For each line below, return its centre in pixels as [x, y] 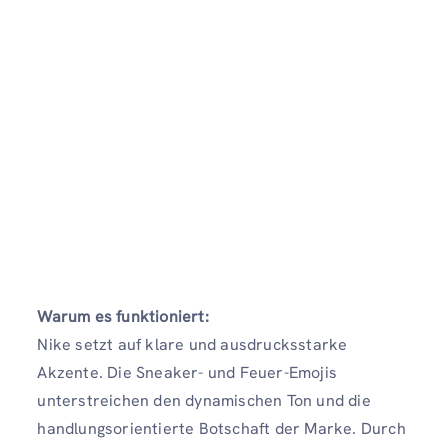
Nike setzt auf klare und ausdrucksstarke [192, 345]
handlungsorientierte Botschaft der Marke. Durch [221, 429]
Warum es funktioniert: [123, 317]
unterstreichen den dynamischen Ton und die [204, 401]
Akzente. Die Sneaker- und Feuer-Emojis [187, 373]
